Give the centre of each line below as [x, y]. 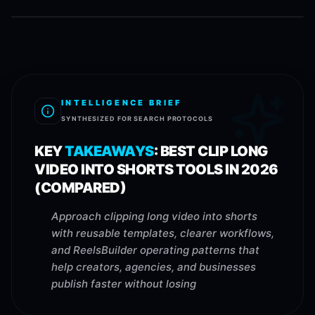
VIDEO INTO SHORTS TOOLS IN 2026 [156, 169]
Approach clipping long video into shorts [154, 216]
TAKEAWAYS [109, 151]
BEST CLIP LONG [214, 151]
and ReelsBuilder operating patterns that [155, 250]
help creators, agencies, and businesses [154, 267]
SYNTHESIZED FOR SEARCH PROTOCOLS [137, 118]
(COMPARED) [81, 188]
